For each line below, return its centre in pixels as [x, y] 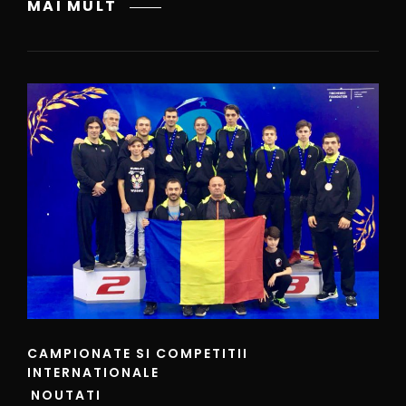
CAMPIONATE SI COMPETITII [138, 353]
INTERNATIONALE [93, 372]
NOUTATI [66, 395]
